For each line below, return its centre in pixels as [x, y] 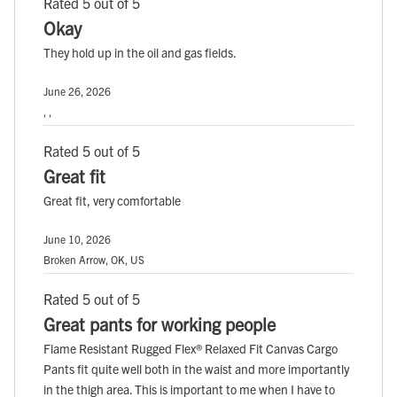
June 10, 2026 [77, 238]
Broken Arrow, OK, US [94, 259]
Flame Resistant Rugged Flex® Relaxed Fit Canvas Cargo [191, 348]
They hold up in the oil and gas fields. [140, 52]
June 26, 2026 [77, 90]
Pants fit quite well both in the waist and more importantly [196, 368]
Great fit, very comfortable [112, 200]
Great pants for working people [160, 323]
